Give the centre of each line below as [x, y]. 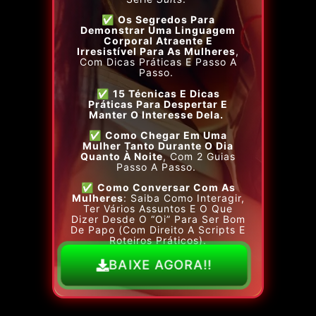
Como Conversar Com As [166, 188]
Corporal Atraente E [158, 41]
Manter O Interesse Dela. [156, 114]
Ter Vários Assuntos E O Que [158, 209]
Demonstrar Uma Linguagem [158, 30]
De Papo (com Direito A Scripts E [158, 230]
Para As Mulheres [186, 51]
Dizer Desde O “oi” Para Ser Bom [158, 219]
